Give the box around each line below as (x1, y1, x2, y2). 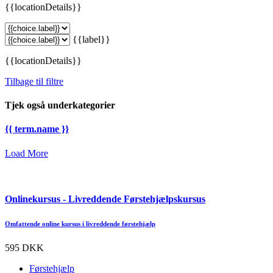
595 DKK (5, 242, 44, 253)
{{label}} (73, 34, 110, 44)
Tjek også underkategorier (5, 100, 115, 111)
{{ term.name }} (5, 124, 69, 135)
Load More (5, 147, 48, 158)
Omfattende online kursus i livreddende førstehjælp (5, 219, 155, 227)
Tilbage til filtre (5, 76, 63, 87)
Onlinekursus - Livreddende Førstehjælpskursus (5, 193, 205, 204)
